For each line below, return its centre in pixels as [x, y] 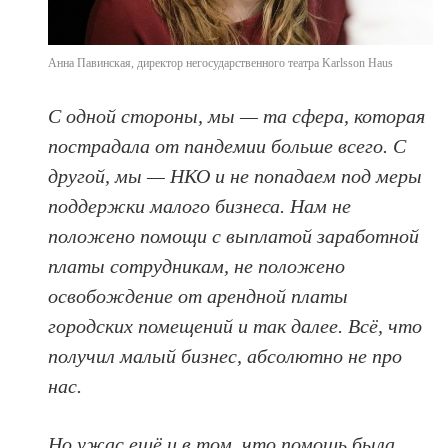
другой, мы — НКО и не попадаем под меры [235, 176]
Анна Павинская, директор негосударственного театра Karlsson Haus [221, 63]
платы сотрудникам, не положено [197, 266]
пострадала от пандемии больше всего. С [227, 146]
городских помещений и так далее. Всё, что [235, 326]
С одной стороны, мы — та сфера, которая [237, 116]
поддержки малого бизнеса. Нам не [200, 206]
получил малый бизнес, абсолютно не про [225, 356]
